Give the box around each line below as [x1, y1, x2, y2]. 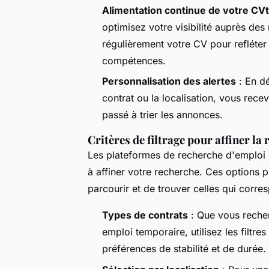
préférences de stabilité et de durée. [102, 243, 266, 255]
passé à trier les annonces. [102, 109, 223, 121]
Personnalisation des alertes [102, 75, 236, 88]
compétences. [102, 54, 166, 67]
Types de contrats [102, 209, 188, 222]
